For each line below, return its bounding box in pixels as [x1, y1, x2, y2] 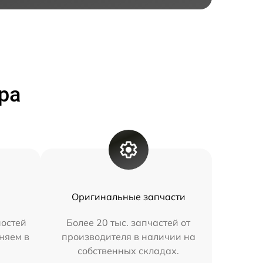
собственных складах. [77, 245, 180, 257]
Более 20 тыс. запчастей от [66, 217, 191, 229]
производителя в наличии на [61, 231, 195, 243]
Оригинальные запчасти [71, 191, 186, 203]
